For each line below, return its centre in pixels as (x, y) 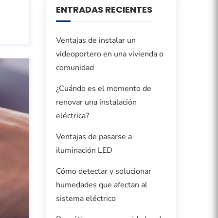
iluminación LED (84, 151)
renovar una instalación (96, 102)
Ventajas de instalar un (96, 41)
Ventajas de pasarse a (94, 137)
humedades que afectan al (101, 185)
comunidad (75, 68)
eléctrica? (72, 116)
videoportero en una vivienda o (109, 54)
